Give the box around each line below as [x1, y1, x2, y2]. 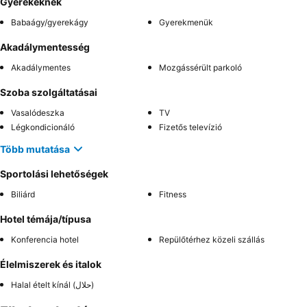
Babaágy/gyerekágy [11, 17, 88, 27]
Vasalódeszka [11, 108, 64, 118]
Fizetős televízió [159, 122, 222, 132]
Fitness [159, 189, 186, 199]
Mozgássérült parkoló [159, 62, 242, 73]
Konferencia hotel [11, 234, 79, 245]
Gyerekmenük [159, 17, 213, 27]
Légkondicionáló [11, 122, 75, 132]
